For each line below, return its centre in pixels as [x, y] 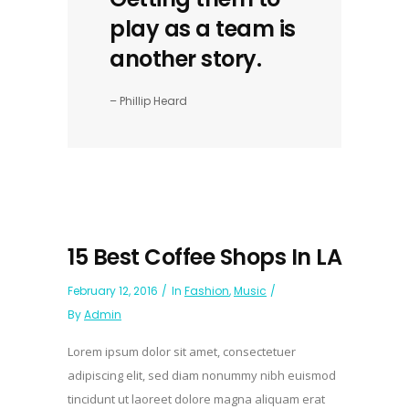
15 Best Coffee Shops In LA [204, 257]
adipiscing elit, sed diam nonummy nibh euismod [202, 375]
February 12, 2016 [113, 290]
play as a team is [203, 29]
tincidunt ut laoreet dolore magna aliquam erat [196, 399]
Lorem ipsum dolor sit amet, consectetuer [182, 351]
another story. [185, 59]
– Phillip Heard [148, 101]
